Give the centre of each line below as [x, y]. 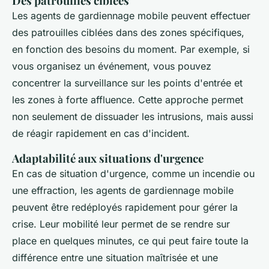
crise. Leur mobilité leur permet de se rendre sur [121, 224]
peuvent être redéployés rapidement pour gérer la [125, 207]
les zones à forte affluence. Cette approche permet [128, 99]
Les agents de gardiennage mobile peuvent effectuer [131, 15]
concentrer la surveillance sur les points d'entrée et [127, 83]
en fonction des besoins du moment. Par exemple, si [131, 49]
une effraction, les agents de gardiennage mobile [123, 190]
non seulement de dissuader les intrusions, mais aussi [133, 116]
